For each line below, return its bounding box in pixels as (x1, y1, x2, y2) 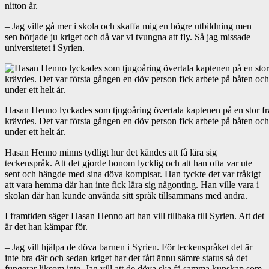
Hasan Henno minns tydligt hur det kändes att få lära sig (5, 147, 217, 157)
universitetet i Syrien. (5, 42, 85, 53)
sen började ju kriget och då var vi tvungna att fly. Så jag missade (5, 31, 250, 42)
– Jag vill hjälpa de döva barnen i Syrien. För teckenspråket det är (5, 241, 252, 252)
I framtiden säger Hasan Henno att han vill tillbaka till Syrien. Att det (5, 210, 264, 221)
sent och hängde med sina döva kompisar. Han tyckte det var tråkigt (5, 168, 261, 179)
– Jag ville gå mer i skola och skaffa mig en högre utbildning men (5, 20, 252, 31)
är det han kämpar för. (5, 221, 88, 232)
